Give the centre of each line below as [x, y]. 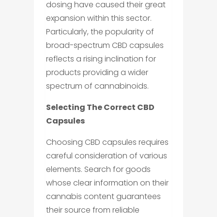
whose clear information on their [107, 183]
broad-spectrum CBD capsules [105, 45]
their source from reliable [93, 210]
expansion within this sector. [99, 18]
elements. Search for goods [98, 169]
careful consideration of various [106, 156]
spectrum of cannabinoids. [97, 86]
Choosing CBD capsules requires [107, 142]
